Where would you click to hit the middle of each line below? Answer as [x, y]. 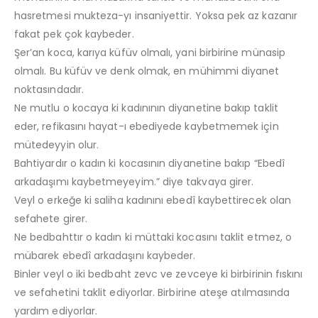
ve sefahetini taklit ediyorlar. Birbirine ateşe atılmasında [152, 292]
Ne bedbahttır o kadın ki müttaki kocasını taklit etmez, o [153, 237]
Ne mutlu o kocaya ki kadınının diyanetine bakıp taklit [146, 108]
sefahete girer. [51, 218]
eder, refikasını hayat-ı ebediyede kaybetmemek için [147, 126]
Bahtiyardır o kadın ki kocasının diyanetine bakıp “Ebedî [149, 163]
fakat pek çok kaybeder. [74, 34]
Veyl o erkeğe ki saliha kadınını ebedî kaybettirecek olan [153, 200]
